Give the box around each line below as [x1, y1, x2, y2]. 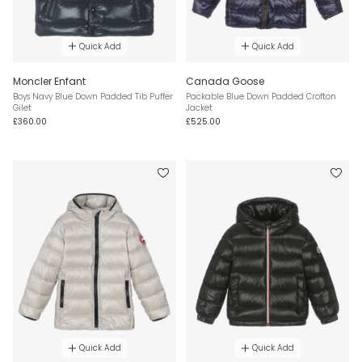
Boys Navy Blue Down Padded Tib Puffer [13, 90, 173, 103]
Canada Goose [186, 74, 264, 88]
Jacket [186, 101, 213, 114]
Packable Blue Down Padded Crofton [186, 90, 336, 103]
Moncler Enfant [13, 74, 86, 88]
